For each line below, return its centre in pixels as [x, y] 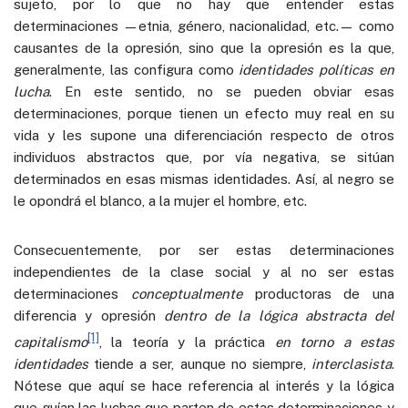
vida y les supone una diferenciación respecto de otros [204, 135]
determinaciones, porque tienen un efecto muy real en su [204, 113]
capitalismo [51, 342]
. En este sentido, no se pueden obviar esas [222, 91]
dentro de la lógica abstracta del [279, 315]
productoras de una [318, 293]
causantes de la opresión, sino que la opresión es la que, [204, 47]
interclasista [352, 363]
